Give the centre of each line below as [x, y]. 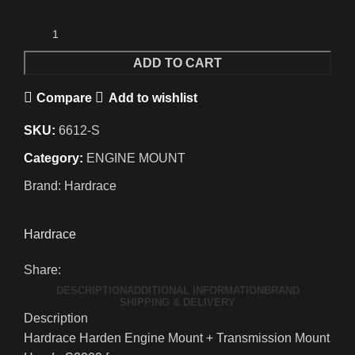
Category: [53, 158]
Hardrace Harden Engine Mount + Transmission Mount [177, 338]
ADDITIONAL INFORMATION [195, 291]
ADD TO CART [177, 63]
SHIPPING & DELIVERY [177, 303]
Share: [42, 270]
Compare [65, 97]
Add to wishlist [153, 97]
